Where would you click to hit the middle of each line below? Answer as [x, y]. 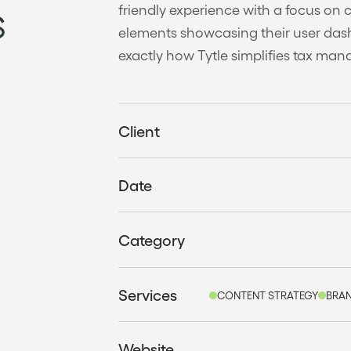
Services [148, 295]
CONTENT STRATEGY [267, 295]
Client [139, 131]
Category [152, 240]
